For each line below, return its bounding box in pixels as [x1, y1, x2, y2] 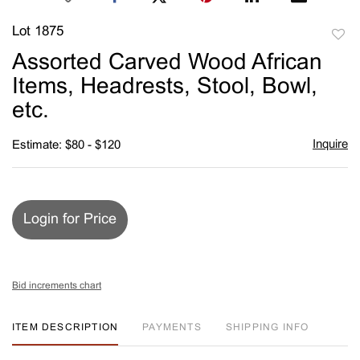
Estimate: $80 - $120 [12, 139, 121, 151]
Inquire [312, 138, 348, 150]
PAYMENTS [142, 322, 202, 333]
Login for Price [23, 212, 117, 227]
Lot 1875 [12, 25, 63, 39]
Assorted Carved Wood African [12, 52, 322, 74]
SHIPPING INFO [225, 322, 309, 333]
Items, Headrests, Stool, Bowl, [12, 76, 317, 98]
